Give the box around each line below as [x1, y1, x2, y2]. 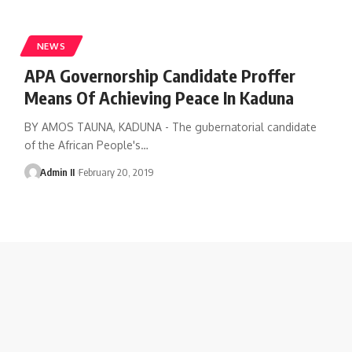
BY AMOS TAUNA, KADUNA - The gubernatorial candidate [24, 119, 317, 134]
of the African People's [24, 137, 141, 152]
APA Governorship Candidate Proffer [24, 64, 295, 86]
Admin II [40, 165, 75, 178]
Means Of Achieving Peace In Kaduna [24, 86, 294, 108]
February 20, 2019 [78, 165, 154, 178]
